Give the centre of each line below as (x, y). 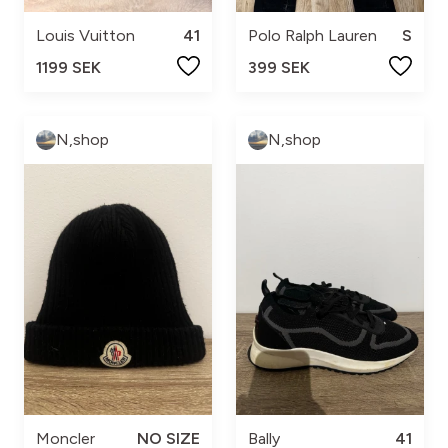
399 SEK (279, 67)
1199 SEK (68, 67)
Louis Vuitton (85, 35)
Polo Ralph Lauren (312, 35)
